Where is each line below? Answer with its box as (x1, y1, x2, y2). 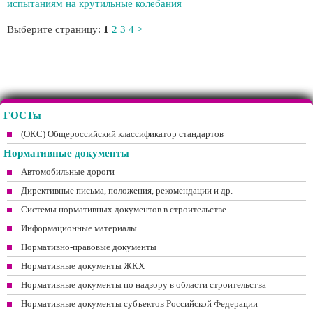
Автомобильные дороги (21, 166, 115, 177)
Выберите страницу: (7, 24, 103, 35)
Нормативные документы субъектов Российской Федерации (21, 298, 258, 309)
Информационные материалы (21, 223, 137, 233)
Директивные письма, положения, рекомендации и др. (21, 185, 233, 196)
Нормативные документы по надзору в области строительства (21, 279, 266, 290)
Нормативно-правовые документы (21, 242, 156, 252)
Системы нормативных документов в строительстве (21, 204, 226, 214)
